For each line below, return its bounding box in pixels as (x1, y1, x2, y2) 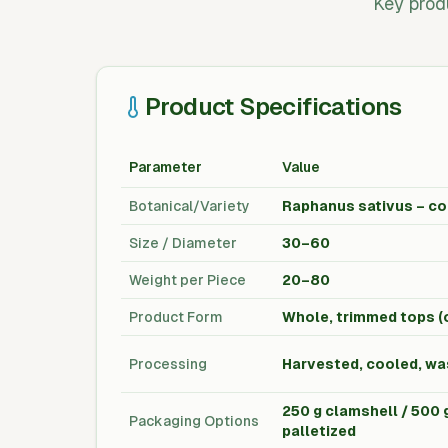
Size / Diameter (129, 235, 237, 251)
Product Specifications (145, 93, 402, 120)
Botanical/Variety (129, 198, 250, 214)
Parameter (129, 159, 202, 175)
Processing (129, 356, 207, 372)
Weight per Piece (129, 272, 246, 288)
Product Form (129, 309, 223, 325)
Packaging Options (129, 413, 259, 429)
